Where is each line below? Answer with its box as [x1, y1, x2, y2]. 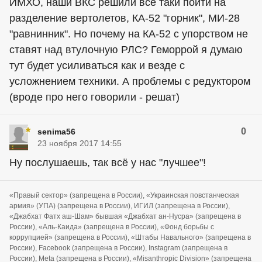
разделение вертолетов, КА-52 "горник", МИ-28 [9, 12, 240, 24]
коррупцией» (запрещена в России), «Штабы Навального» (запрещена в [9, 233, 251, 242]
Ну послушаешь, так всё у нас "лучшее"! [9, 157, 206, 168]
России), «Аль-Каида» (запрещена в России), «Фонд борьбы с [9, 223, 214, 231]
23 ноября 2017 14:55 [37, 139, 122, 148]
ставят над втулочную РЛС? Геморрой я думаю [9, 44, 243, 56]
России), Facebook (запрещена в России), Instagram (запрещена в [9, 244, 227, 252]
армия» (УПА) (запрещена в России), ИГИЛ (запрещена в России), [9, 202, 230, 210]
